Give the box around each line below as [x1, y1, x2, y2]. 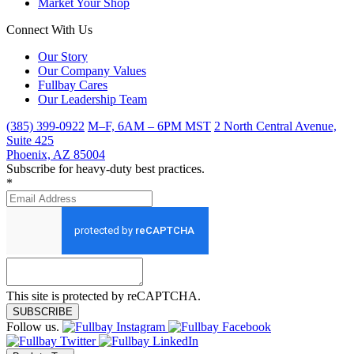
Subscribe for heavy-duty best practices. [6, 162, 205, 176]
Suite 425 [6, 134, 54, 148]
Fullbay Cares [38, 78, 107, 92]
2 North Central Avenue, [214, 119, 337, 134]
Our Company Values [38, 64, 146, 78]
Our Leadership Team [38, 92, 147, 107]
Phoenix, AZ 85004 [6, 148, 105, 162]
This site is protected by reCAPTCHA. [6, 289, 201, 303]
